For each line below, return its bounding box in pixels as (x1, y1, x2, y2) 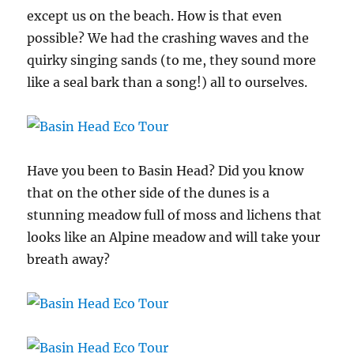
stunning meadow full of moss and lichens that (27, 207, 322, 224)
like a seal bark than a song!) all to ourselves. (27, 74, 308, 91)
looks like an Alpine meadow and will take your (27, 229, 321, 246)
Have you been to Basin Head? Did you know (27, 163, 304, 179)
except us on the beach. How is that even (27, 8, 283, 24)
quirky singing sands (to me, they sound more (27, 52, 317, 69)
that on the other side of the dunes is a (27, 185, 270, 201)
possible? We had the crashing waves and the (27, 30, 310, 47)
